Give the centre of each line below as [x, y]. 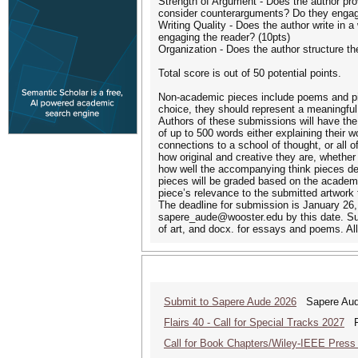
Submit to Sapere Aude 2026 [230, 302]
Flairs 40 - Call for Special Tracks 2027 [254, 322]
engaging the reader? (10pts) [224, 37]
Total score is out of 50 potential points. [250, 73]
